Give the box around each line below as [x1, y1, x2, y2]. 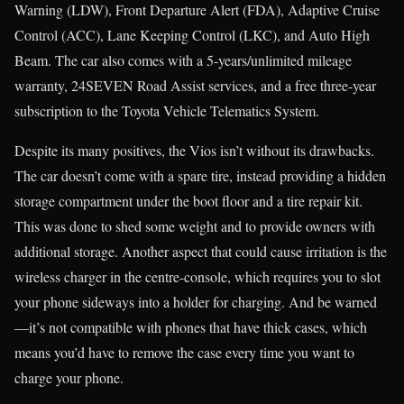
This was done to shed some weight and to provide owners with [14, 216, 375, 235]
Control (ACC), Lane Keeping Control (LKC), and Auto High [14, 24, 370, 44]
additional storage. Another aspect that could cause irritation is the [14, 241, 387, 261]
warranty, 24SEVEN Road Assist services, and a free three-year [14, 75, 376, 95]
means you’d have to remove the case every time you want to [14, 342, 354, 362]
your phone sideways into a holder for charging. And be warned [14, 291, 377, 311]
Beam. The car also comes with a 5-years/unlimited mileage [14, 50, 352, 69]
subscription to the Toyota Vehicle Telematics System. [14, 100, 319, 120]
